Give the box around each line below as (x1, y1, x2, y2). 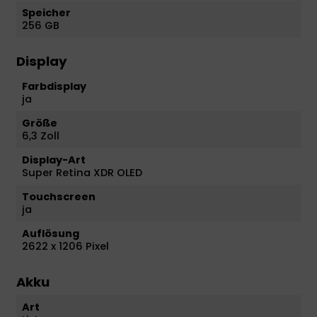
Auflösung (22, 226, 79, 241)
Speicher (22, 5, 71, 20)
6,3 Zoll (22, 128, 59, 143)
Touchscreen (22, 189, 96, 204)
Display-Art (22, 152, 86, 167)
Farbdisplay (22, 79, 86, 93)
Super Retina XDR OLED (22, 165, 142, 180)
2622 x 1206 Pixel (22, 238, 109, 253)
